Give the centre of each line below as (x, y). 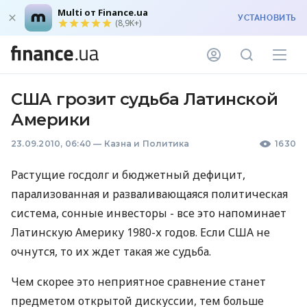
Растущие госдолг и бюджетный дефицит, (128, 175)
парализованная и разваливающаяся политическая (149, 194)
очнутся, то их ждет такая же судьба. (111, 251)
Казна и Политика (147, 144)
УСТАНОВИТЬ (267, 18)
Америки (51, 120)
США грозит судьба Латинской (145, 99)
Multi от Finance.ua (103, 12)
